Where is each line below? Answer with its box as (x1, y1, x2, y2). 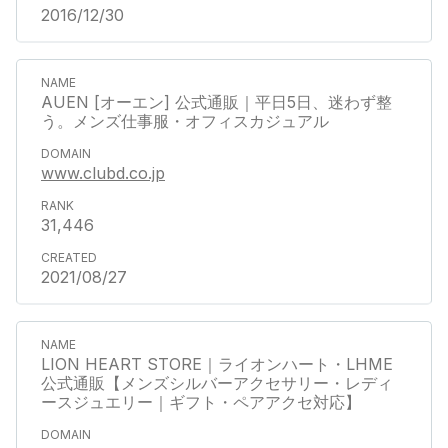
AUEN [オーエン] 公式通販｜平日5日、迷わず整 (41, 91, 392, 112)
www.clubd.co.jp (41, 162, 165, 183)
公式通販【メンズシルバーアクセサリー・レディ (41, 372, 393, 393)
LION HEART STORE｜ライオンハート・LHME (41, 353, 393, 374)
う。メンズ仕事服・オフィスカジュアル (41, 110, 329, 131)
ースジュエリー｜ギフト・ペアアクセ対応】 (41, 391, 361, 412)
